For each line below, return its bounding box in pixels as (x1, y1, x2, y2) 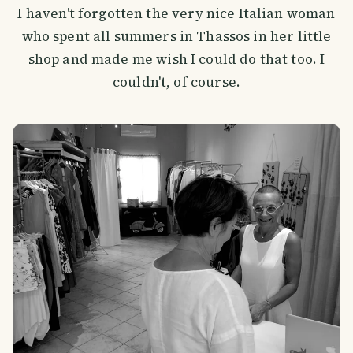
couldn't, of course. (112, 72, 240, 92)
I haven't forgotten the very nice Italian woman (17, 4, 336, 24)
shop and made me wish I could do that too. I (28, 50, 325, 69)
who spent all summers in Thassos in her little (21, 27, 332, 46)
